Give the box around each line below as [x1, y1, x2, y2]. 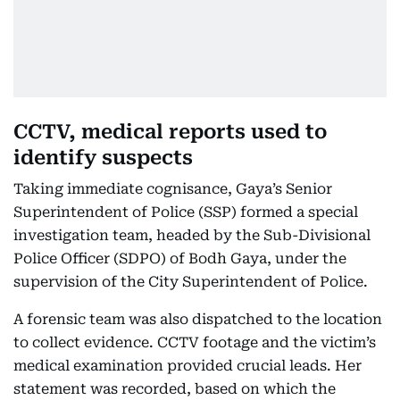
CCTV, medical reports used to [13, 121, 327, 143]
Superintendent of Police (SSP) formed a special [13, 204, 358, 221]
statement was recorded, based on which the [13, 380, 336, 397]
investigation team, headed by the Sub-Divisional [13, 227, 371, 244]
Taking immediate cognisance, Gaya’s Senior [13, 180, 332, 197]
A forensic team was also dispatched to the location [13, 311, 382, 328]
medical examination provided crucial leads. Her [13, 357, 362, 374]
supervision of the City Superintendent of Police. [13, 273, 368, 290]
